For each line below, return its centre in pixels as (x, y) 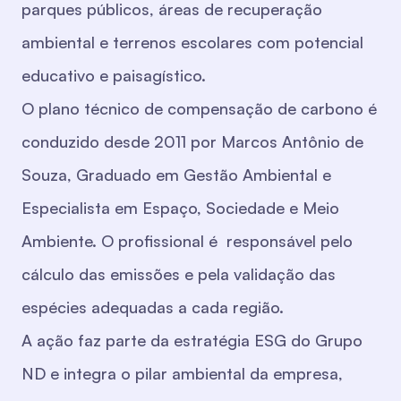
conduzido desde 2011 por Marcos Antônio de (192, 142)
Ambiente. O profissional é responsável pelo (187, 241)
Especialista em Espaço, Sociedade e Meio (180, 208)
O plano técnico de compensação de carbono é (199, 109)
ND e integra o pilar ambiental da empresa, (182, 374)
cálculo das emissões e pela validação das (179, 274)
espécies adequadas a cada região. (155, 307)
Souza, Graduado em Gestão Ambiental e (176, 175)
